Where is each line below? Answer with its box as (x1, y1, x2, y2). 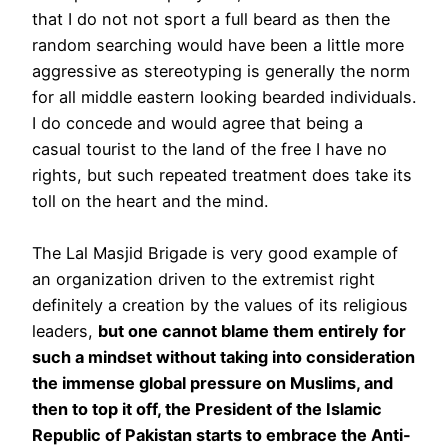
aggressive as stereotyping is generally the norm (32, 60, 410, 81)
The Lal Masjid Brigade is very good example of (32, 242, 398, 263)
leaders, (32, 320, 98, 341)
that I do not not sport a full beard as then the (32, 8, 390, 29)
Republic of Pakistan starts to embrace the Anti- (32, 424, 411, 445)
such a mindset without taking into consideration (32, 346, 415, 367)
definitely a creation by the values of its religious (32, 294, 408, 315)
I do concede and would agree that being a (32, 112, 363, 133)
